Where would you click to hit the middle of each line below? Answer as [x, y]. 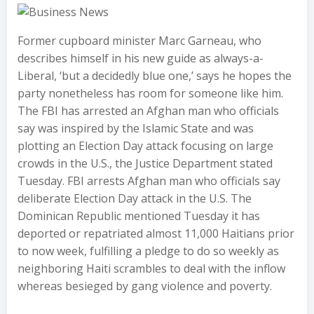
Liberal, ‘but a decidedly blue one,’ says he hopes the [155, 76]
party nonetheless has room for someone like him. [150, 93]
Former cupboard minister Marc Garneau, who [139, 41]
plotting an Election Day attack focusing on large [145, 146]
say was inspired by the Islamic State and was [136, 128]
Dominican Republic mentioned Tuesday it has [139, 216]
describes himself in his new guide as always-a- [141, 58]
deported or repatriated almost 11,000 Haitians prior [156, 233]
